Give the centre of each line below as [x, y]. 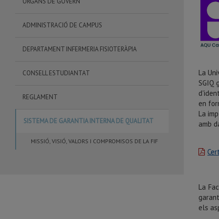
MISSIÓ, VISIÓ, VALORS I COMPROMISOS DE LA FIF [94, 141]
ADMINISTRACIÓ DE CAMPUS [62, 25]
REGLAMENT [40, 97]
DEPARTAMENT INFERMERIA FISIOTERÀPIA [80, 49]
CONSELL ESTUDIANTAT [56, 73]
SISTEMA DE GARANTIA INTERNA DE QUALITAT [88, 121]
